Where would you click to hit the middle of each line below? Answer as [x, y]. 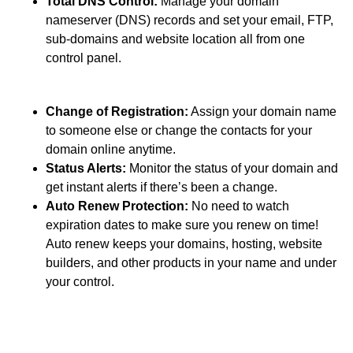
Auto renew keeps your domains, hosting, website [184, 244]
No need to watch [239, 206]
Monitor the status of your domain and [232, 169]
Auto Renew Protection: [117, 206]
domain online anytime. [111, 150]
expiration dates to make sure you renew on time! [182, 225]
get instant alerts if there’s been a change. [162, 188]
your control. [80, 282]
